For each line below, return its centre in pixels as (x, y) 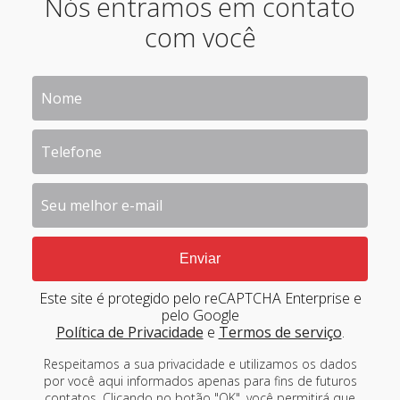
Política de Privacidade (129, 333)
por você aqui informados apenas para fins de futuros (200, 381)
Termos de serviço (280, 333)
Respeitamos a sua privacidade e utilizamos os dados (200, 364)
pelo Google (200, 316)
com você (200, 37)
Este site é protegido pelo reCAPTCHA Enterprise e (200, 299)
